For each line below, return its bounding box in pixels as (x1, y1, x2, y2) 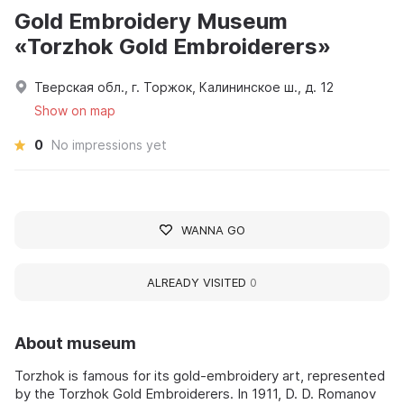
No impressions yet (51, 136, 167, 152)
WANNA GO (180, 222, 245, 237)
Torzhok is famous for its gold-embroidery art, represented (14, 366, 385, 384)
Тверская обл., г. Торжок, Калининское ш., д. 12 (34, 78, 334, 95)
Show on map (34, 102, 115, 118)
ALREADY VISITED (147, 274, 250, 289)
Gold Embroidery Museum (14, 7, 288, 34)
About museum (14, 333, 136, 353)
